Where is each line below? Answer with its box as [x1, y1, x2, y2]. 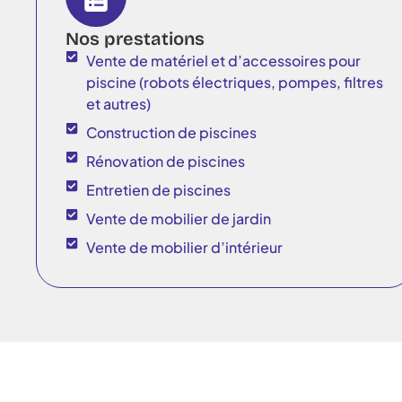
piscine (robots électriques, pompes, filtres [85, 72, 383, 92]
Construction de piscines [85, 122, 257, 142]
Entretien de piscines [85, 179, 231, 199]
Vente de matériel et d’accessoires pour [85, 50, 361, 70]
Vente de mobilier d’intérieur [85, 237, 283, 257]
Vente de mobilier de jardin [85, 208, 271, 228]
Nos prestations [66, 27, 205, 49]
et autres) [85, 93, 151, 113]
